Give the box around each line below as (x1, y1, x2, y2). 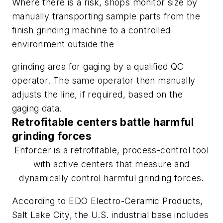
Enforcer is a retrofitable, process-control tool (14, 145, 209, 156)
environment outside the (12, 38, 114, 49)
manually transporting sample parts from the (12, 10, 201, 21)
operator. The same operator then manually (12, 75, 196, 86)
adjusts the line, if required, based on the (12, 89, 183, 100)
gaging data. (12, 103, 62, 114)
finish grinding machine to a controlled (12, 24, 171, 35)
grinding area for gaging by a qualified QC (12, 61, 184, 72)
